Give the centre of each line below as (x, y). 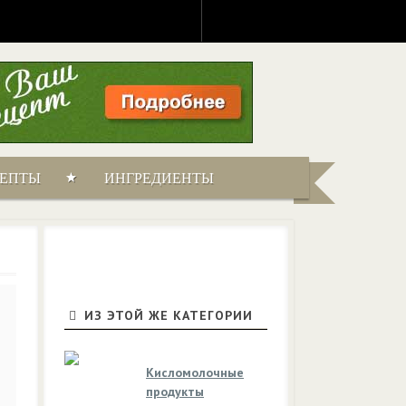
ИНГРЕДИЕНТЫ (159, 178)
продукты (175, 391)
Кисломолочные (195, 372)
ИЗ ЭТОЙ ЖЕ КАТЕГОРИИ (166, 315)
